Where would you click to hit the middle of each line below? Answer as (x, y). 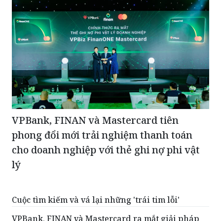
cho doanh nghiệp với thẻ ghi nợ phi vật (106, 149)
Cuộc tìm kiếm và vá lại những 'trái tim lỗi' (96, 200)
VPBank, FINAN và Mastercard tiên (95, 120)
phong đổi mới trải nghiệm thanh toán (102, 135)
